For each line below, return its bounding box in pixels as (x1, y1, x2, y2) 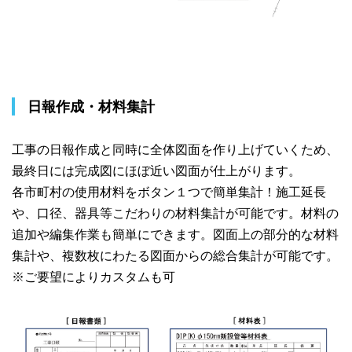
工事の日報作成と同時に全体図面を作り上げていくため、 (12, 143, 339, 157)
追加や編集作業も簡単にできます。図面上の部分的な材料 (12, 228, 339, 242)
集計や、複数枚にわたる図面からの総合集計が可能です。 (12, 249, 339, 263)
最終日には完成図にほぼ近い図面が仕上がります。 (12, 164, 301, 178)
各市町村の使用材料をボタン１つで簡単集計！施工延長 (12, 185, 326, 200)
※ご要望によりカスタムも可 (12, 270, 175, 284)
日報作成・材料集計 (27, 98, 155, 115)
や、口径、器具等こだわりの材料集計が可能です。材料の (12, 207, 339, 221)
